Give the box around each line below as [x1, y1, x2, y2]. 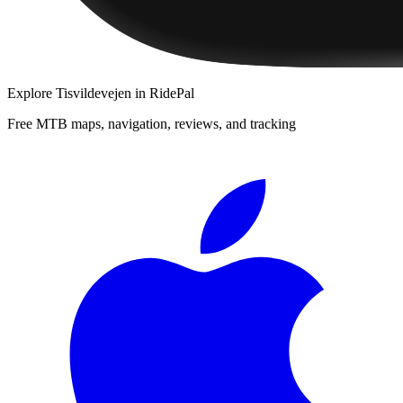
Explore [7, 85, 56, 101]
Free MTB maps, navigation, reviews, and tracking [7, 115, 296, 131]
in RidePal [131, 85, 194, 101]
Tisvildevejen [56, 85, 131, 101]
